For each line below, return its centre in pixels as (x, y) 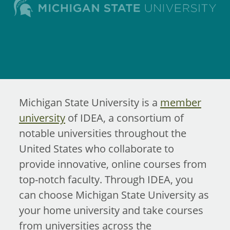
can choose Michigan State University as (114, 195)
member (180, 102)
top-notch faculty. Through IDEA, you (106, 179)
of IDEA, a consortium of (124, 118)
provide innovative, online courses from (113, 164)
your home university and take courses (111, 210)
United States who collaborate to (96, 148)
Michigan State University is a (89, 102)
